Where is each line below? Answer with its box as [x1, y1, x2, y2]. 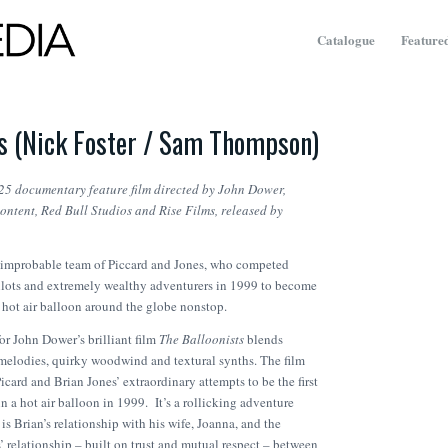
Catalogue [317, 30, 375, 49]
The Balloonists [159, 330, 244, 349]
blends [244, 330, 283, 349]
